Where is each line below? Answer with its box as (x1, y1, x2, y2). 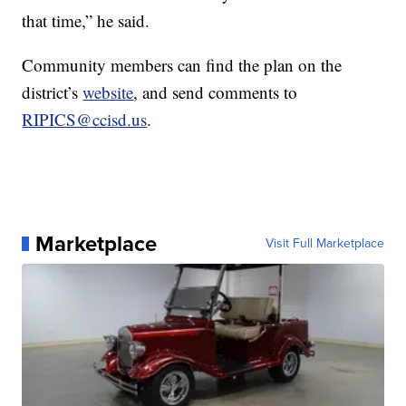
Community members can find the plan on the (22, 53, 343, 76)
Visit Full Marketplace (265, 233, 384, 253)
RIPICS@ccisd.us (22, 107, 148, 130)
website (82, 80, 134, 103)
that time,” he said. (22, 8, 150, 32)
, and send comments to (133, 80, 298, 103)
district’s (22, 80, 83, 103)
